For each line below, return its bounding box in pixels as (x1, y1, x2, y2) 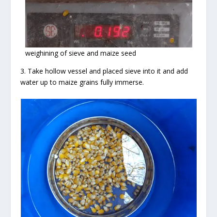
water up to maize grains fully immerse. (20, 77, 144, 87)
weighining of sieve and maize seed (25, 48, 136, 58)
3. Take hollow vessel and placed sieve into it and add (20, 66, 188, 76)
